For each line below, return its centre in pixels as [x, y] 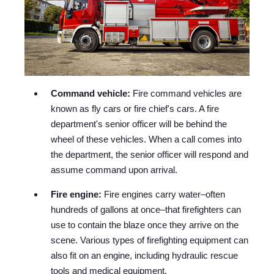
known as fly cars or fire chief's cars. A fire [135, 109]
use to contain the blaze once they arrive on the [145, 225]
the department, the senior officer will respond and [150, 155]
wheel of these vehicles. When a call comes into [146, 139]
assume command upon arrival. [114, 170]
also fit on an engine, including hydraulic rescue [145, 256]
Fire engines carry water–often [164, 194]
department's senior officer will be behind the [139, 124]
